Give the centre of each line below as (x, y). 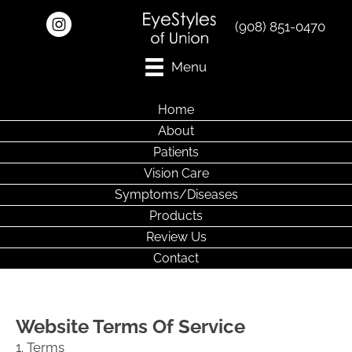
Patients (176, 152)
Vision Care (176, 174)
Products (176, 216)
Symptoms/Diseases (176, 195)
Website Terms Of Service (130, 327)
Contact (176, 258)
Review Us (176, 237)
